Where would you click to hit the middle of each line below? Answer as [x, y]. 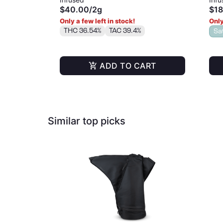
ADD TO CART [128, 66]
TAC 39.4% [125, 31]
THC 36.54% [82, 31]
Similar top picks [87, 121]
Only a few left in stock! [97, 21]
